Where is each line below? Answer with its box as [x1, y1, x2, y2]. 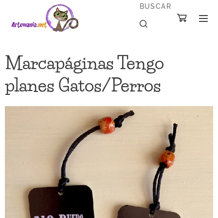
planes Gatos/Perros [5, 74, 161, 96]
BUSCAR [139, 2, 171, 10]
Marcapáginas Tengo [5, 52, 164, 73]
